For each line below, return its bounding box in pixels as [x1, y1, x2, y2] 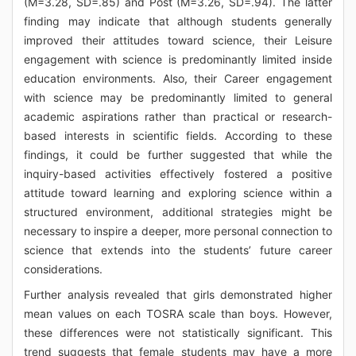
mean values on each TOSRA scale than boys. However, [24, 307, 332, 320]
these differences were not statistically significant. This [24, 326, 332, 339]
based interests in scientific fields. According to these [24, 129, 332, 142]
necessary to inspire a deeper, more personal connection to [24, 224, 332, 238]
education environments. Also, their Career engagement [24, 72, 332, 85]
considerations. [24, 262, 103, 276]
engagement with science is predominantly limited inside [24, 52, 332, 66]
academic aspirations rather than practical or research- [24, 110, 332, 123]
